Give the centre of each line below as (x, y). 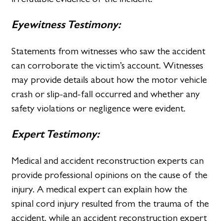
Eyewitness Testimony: (66, 25)
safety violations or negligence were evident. (99, 108)
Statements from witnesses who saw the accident (109, 51)
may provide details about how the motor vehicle (109, 79)
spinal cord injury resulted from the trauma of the (110, 203)
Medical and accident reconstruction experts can (108, 160)
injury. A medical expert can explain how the (99, 189)
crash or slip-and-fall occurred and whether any (106, 94)
